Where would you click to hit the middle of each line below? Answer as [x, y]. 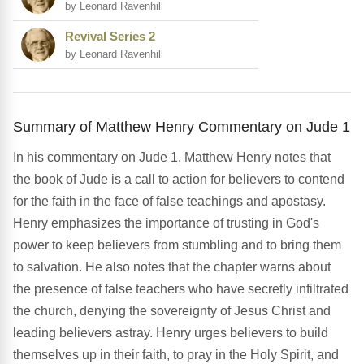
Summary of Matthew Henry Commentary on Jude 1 [182, 127]
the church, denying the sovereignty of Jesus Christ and [172, 311]
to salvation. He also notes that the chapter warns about [172, 267]
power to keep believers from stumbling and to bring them [177, 245]
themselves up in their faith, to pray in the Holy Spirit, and [176, 355]
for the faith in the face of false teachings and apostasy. [169, 201]
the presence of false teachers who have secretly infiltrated [181, 289]
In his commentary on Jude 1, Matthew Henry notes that [172, 158]
